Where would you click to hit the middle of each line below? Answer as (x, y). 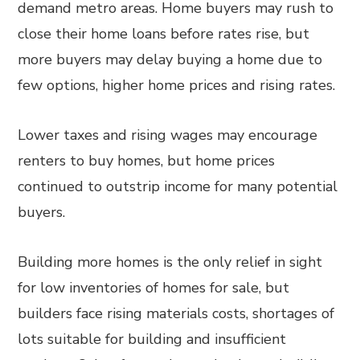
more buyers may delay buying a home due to (170, 59)
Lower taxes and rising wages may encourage (168, 135)
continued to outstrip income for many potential (178, 186)
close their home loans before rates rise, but (164, 34)
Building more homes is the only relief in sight (170, 262)
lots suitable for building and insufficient (152, 339)
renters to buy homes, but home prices (147, 161)
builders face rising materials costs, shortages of (176, 313)
